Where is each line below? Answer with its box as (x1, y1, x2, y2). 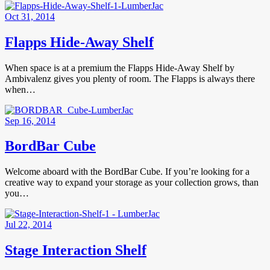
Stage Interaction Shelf (5, 242, 146, 259)
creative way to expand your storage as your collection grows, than (5, 177, 259, 188)
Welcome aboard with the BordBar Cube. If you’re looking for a (5, 166, 250, 177)
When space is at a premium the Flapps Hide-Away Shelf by (5, 62, 234, 73)
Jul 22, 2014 (5, 219, 52, 230)
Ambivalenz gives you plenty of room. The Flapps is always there (5, 73, 255, 84)
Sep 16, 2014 (5, 115, 55, 126)
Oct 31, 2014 (5, 11, 55, 22)
